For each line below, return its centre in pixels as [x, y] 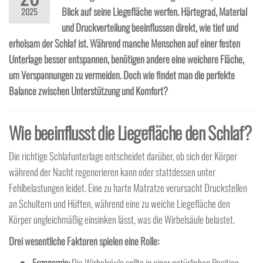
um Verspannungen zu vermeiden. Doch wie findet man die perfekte [122, 75]
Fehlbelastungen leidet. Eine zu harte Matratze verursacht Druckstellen [128, 188]
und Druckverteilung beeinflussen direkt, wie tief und [150, 27]
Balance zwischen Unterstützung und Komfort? [88, 91]
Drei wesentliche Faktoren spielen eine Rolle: [84, 241]
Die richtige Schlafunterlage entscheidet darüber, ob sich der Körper [123, 156]
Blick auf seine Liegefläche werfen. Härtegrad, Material [154, 11]
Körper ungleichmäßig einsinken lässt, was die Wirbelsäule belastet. [122, 219]
